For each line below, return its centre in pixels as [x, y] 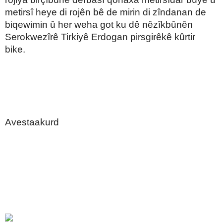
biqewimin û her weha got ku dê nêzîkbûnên [99, 25]
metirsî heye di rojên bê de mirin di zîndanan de [106, 12]
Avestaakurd [32, 122]
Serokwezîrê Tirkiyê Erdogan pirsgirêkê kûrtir [100, 37]
